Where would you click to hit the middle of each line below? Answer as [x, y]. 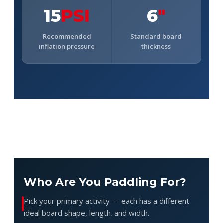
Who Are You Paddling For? [105, 182]
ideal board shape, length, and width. [87, 212]
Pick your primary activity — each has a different [107, 200]
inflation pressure [67, 46]
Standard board [156, 36]
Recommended [67, 36]
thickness [156, 46]
